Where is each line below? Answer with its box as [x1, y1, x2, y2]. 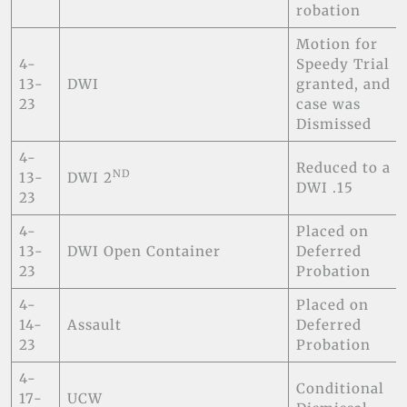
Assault [66, 315, 122, 333]
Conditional [295, 379, 384, 397]
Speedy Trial [295, 55, 390, 73]
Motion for [295, 35, 378, 53]
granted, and [295, 74, 391, 93]
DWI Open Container [66, 242, 221, 260]
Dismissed [295, 114, 372, 133]
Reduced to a [295, 158, 391, 176]
